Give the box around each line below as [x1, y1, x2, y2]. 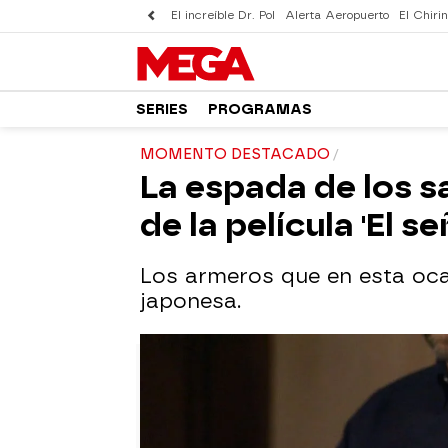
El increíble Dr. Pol [171, 9, 275, 22]
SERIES [136, 100, 188, 118]
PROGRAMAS [208, 100, 312, 118]
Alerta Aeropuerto [285, 9, 389, 22]
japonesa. [140, 289, 241, 313]
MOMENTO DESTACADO [140, 146, 330, 163]
